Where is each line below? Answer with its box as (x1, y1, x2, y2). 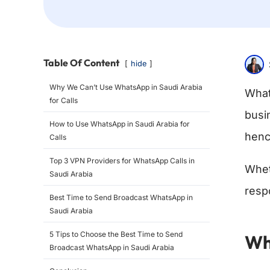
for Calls (49, 96, 78, 105)
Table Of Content (43, 57, 119, 69)
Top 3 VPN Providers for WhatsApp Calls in (49, 156, 195, 166)
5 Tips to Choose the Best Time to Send (49, 230, 183, 239)
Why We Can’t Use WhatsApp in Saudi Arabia (49, 83, 202, 92)
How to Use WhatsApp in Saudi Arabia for (49, 119, 190, 129)
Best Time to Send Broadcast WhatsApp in (49, 193, 193, 202)
